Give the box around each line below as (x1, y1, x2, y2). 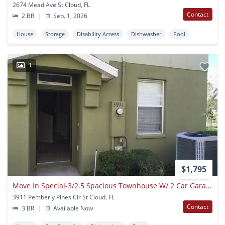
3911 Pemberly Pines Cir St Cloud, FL (13, 193, 115, 202)
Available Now (52, 204, 93, 213)
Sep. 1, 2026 (52, 12, 88, 21)
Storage (45, 30, 65, 38)
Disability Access (77, 30, 119, 38)
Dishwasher (131, 30, 161, 38)
